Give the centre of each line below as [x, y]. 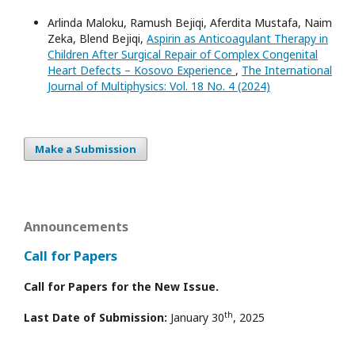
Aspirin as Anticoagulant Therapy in [237, 38]
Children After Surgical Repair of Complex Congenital [183, 54]
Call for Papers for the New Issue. [121, 287]
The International [287, 70]
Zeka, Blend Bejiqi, [97, 38]
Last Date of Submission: [95, 318]
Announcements [76, 227]
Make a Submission [86, 149]
